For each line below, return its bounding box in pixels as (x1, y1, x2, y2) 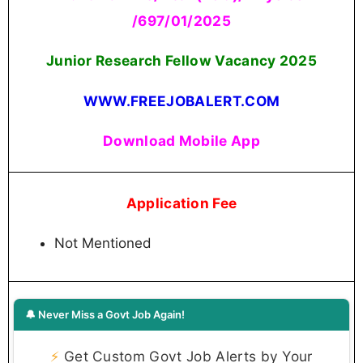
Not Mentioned (54, 235, 152, 252)
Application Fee (126, 194, 237, 212)
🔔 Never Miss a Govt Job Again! (25, 307, 185, 321)
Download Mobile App (102, 131, 261, 149)
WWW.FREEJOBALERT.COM (83, 92, 280, 109)
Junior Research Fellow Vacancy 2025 (45, 52, 318, 70)
